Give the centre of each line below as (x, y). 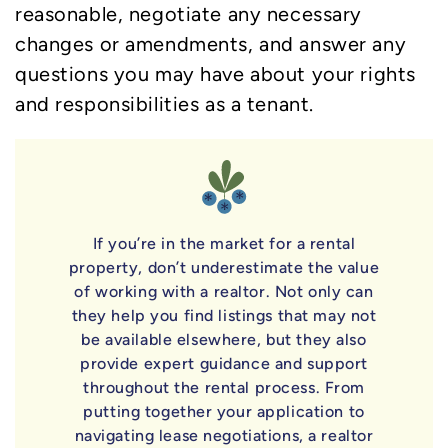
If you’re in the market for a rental (224, 243)
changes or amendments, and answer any (211, 44)
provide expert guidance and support (224, 363)
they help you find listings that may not (224, 315)
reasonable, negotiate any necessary (188, 14)
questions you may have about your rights (215, 74)
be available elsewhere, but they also (224, 339)
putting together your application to (224, 411)
